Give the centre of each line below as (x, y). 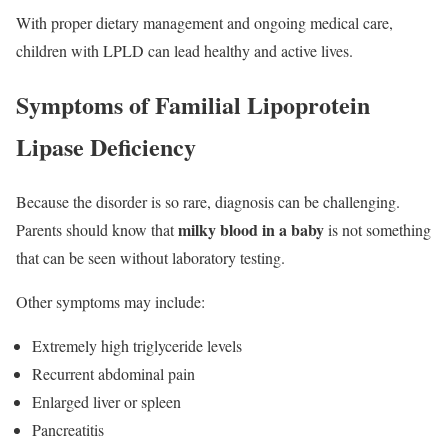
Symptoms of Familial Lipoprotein (193, 105)
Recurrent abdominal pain (113, 374)
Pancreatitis (68, 430)
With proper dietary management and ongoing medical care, (204, 22)
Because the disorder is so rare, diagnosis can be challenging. (208, 202)
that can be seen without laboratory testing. (150, 258)
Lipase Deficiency (106, 147)
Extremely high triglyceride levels (137, 346)
